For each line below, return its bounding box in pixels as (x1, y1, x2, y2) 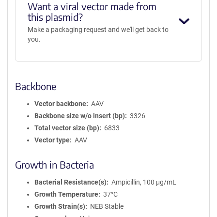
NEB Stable (90, 202, 124, 210)
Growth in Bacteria (15, 158, 94, 170)
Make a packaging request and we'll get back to (27, 26, 169, 33)
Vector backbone (34, 100, 86, 108)
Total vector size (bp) (34, 124, 99, 132)
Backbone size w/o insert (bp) (34, 112, 125, 120)
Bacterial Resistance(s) (34, 178, 107, 186)
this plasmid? (27, 11, 83, 23)
